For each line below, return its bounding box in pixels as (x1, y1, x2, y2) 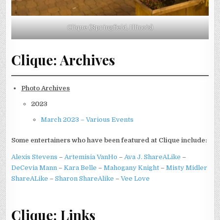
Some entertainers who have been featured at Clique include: (11, 136, 208, 144)
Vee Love (121, 174, 150, 182)
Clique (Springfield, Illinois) (67, 24, 153, 31)
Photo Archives (21, 84, 70, 92)
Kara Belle (64, 164, 97, 171)
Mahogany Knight (104, 164, 160, 171)
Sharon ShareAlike (55, 174, 114, 182)
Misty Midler (166, 164, 208, 171)
